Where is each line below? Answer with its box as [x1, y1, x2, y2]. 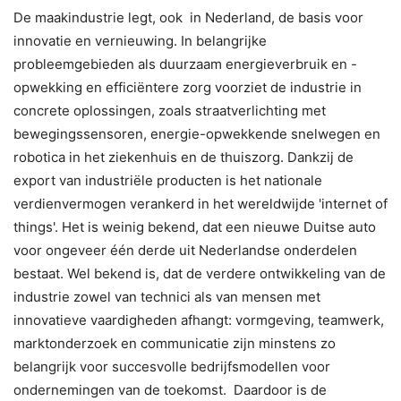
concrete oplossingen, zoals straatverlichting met [13, 101, 326, 119]
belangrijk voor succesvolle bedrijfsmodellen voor [13, 357, 330, 375]
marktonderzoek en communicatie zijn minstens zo [13, 334, 336, 352]
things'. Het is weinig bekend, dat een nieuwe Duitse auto [13, 218, 376, 235]
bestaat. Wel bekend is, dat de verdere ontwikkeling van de [13, 264, 386, 282]
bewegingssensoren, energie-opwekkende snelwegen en [13, 124, 380, 142]
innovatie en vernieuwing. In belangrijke [13, 31, 267, 49]
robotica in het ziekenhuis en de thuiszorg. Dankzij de [13, 148, 354, 166]
